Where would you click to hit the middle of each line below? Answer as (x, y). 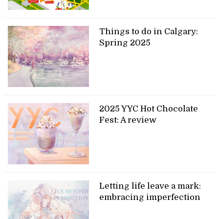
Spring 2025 (125, 43)
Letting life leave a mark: (150, 186)
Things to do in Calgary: (149, 32)
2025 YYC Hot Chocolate (149, 109)
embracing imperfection (150, 197)
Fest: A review (128, 120)
